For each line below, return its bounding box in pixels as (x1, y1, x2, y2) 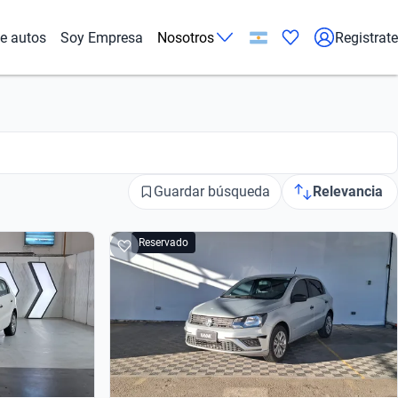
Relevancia (313, 183, 383, 201)
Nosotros (157, 28, 214, 46)
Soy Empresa (60, 28, 143, 46)
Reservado (138, 236, 188, 250)
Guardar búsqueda (154, 183, 270, 201)
